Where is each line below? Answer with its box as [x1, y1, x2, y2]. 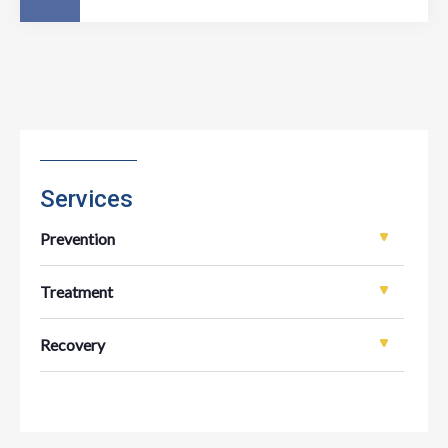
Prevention [40, 228, 115, 248]
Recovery [40, 334, 105, 354]
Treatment [40, 281, 113, 301]
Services [40, 184, 133, 213]
